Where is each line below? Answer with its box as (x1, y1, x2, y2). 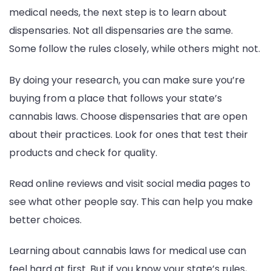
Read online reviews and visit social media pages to (9, 176, 250, 191)
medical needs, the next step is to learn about (9, 5, 227, 20)
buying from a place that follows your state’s (9, 91, 222, 105)
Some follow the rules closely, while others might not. (9, 42, 260, 56)
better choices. (9, 212, 82, 227)
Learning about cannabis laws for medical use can (9, 244, 246, 258)
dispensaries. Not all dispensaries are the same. (9, 24, 233, 38)
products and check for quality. (9, 145, 157, 160)
